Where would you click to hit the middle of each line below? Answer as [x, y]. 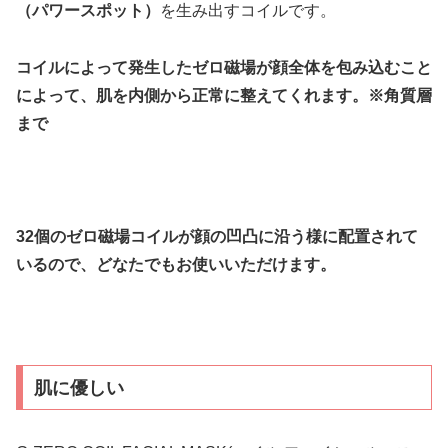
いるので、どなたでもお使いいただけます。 [176, 265]
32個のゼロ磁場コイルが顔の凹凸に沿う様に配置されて [217, 237]
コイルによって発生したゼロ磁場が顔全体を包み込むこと [224, 67]
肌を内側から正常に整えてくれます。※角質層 [264, 95]
